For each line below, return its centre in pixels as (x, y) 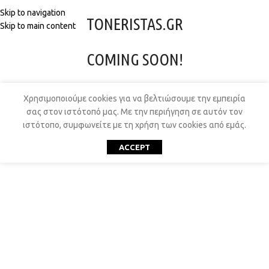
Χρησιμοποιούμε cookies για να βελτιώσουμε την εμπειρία (134, 98)
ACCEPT (134, 147)
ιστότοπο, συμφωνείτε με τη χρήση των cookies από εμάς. (134, 125)
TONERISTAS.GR (134, 24)
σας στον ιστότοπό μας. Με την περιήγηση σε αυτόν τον (134, 112)
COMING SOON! (134, 59)
